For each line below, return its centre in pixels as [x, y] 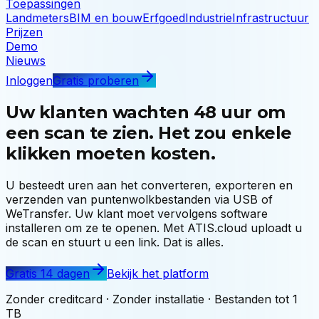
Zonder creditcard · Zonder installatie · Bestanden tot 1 [152, 299]
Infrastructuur [271, 17]
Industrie [209, 17]
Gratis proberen [96, 80]
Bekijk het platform [158, 273]
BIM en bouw [106, 17]
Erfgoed [164, 17]
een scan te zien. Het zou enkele [149, 132]
